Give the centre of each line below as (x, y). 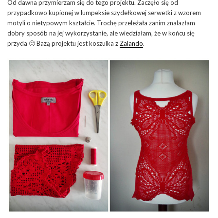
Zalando (131, 44)
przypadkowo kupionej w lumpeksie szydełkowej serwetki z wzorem (104, 13)
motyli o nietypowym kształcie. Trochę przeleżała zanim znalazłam (101, 23)
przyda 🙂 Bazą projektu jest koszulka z (64, 44)
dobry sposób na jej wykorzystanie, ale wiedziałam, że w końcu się (101, 33)
